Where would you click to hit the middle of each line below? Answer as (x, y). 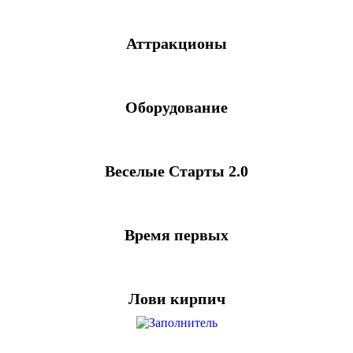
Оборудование (176, 107)
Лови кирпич (176, 299)
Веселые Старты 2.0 (176, 171)
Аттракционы (176, 43)
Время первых (176, 235)
